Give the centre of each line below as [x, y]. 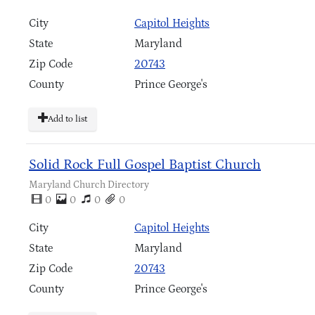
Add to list [67, 120]
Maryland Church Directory [89, 185]
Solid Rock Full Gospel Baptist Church [145, 164]
